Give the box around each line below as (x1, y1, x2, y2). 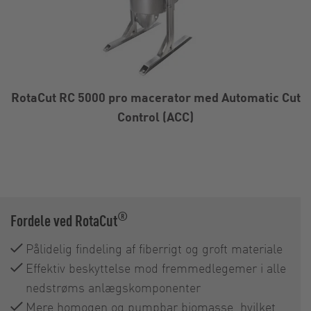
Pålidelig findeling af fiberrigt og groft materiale (26, 240, 283, 257)
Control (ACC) (117, 108, 194, 125)
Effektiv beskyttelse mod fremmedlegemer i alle (26, 260, 286, 276)
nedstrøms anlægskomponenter (26, 279, 201, 296)
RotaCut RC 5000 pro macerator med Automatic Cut (10, 89, 301, 106)
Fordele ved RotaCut (10, 210, 117, 231)
